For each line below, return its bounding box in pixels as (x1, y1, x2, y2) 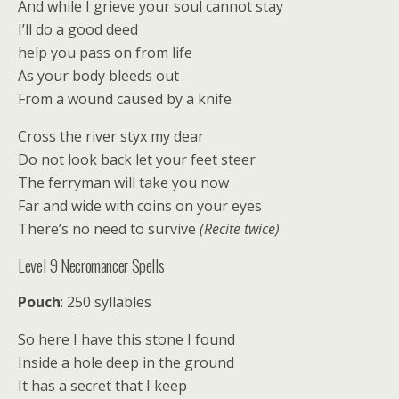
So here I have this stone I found (18, 330, 235, 349)
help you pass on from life (18, 43, 192, 62)
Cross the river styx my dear (18, 126, 204, 146)
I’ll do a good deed (18, 20, 138, 39)
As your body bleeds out (18, 66, 179, 85)
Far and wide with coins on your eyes (18, 196, 262, 216)
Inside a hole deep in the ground (18, 353, 234, 372)
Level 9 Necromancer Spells (18, 253, 165, 277)
